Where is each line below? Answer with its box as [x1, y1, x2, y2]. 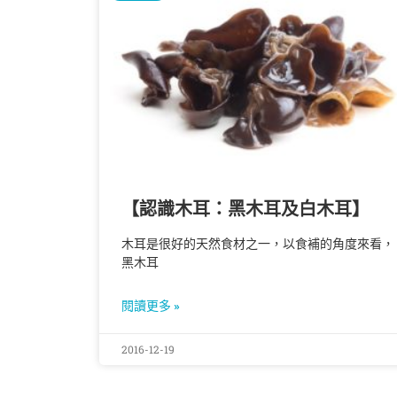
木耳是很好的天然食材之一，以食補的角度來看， [121, 237, 394, 252]
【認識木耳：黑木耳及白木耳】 [121, 198, 370, 221]
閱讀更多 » [121, 299, 180, 314]
